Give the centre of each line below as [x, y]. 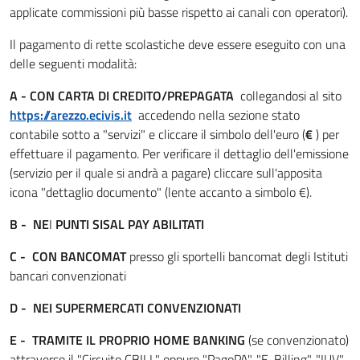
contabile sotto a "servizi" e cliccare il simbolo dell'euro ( [157, 134]
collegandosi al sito [291, 96]
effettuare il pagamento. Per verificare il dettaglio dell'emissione [179, 153]
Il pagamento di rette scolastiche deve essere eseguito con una [178, 44]
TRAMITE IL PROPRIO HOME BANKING [140, 340]
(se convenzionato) [299, 340]
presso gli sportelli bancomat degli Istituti [239, 256]
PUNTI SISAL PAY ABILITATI [130, 224]
